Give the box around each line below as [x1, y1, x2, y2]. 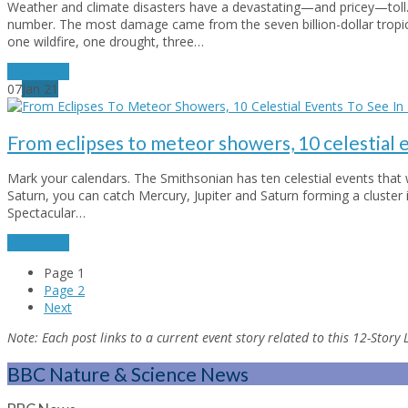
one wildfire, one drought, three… [7, 33, 204, 51]
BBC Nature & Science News [7, 362, 249, 385]
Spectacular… [7, 204, 86, 222]
